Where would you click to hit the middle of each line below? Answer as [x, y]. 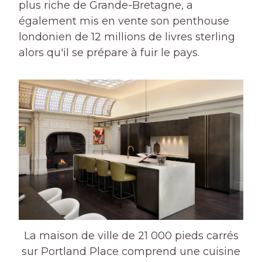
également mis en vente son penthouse [124, 21]
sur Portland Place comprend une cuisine [131, 252]
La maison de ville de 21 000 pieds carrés [131, 236]
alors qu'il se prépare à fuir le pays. [109, 52]
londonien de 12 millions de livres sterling [127, 37]
